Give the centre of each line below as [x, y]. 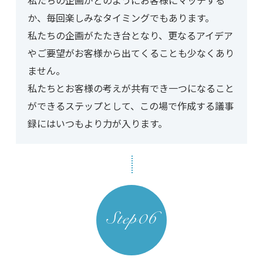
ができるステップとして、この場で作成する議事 [130, 106]
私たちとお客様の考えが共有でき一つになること [131, 88]
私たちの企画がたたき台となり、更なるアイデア [130, 36]
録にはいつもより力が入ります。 [97, 124]
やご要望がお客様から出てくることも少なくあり [131, 53]
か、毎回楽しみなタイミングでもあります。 [121, 18]
